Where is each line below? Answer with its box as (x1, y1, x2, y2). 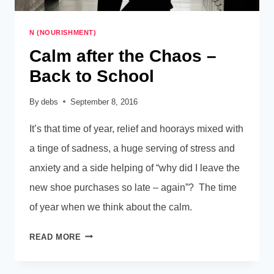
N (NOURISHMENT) (29, 28, 97, 36)
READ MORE (29, 232, 81, 242)
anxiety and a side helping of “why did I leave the (29, 162, 240, 173)
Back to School (29, 66, 154, 86)
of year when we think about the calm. (29, 201, 192, 212)
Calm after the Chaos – (29, 46, 217, 65)
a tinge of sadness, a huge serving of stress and (29, 143, 235, 154)
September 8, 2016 (70, 97, 138, 106)
